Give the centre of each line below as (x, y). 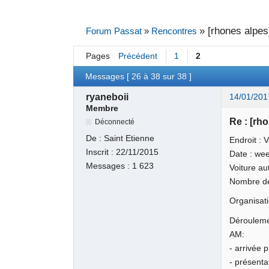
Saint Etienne (129, 138)
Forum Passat (113, 31)
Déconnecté (115, 122)
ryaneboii (107, 97)
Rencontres (174, 31)
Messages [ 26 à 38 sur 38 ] (139, 76)
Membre (102, 109)
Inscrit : (101, 152)
